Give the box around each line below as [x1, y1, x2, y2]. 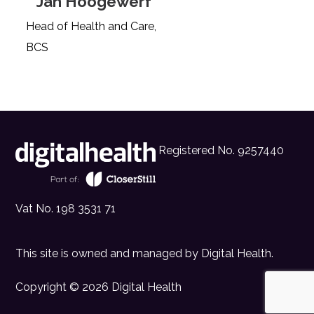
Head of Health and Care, [26, 20, 157, 33]
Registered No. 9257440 [156, 144, 285, 157]
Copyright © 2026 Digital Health [15, 280, 182, 294]
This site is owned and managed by [15, 246, 199, 260]
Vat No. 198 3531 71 [15, 201, 116, 215]
